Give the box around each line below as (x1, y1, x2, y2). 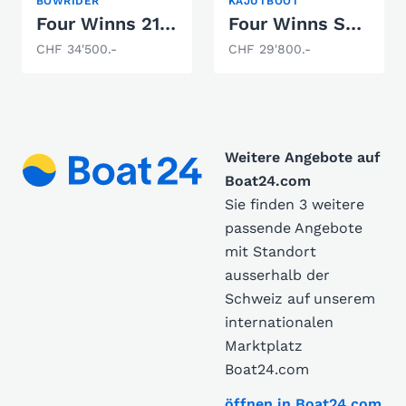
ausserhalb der (225, 266, 330, 284)
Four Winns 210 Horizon (159, 13, 176, 34)
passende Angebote (225, 219, 362, 237)
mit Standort (225, 243, 316, 260)
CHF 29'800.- (228, 42, 311, 56)
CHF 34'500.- (36, 42, 117, 56)
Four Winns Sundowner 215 (345, 13, 362, 34)
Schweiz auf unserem (225, 290, 375, 307)
